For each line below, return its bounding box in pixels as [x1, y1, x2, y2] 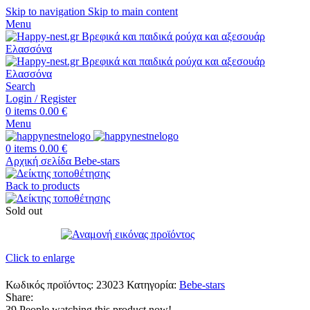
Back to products [6, 180, 80, 192]
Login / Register [6, 93, 76, 104]
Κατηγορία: [127, 279, 176, 291]
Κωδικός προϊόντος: [6, 279, 96, 291]
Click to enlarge [6, 252, 75, 264]
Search [6, 80, 35, 92]
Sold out [6, 205, 42, 217]
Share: [6, 291, 33, 304]
